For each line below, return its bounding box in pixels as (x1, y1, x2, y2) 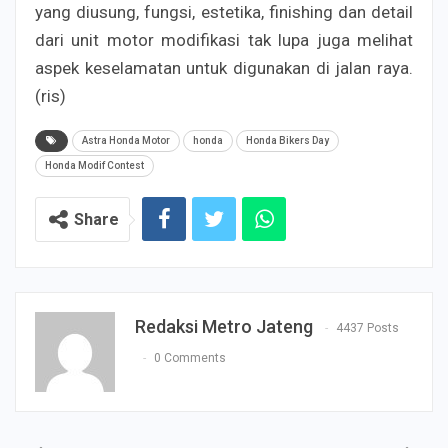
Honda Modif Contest (45, 160, 144, 172)
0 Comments (154, 351, 226, 366)
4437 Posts (336, 321, 399, 336)
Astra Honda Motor (82, 135, 170, 147)
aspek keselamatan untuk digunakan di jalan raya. (35, 58, 413, 79)
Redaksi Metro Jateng (135, 316, 313, 338)
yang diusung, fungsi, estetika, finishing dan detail (35, 2, 413, 23)
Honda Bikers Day (246, 135, 329, 147)
